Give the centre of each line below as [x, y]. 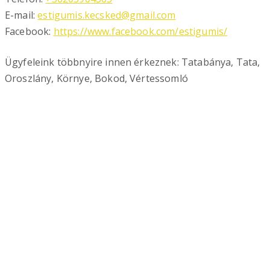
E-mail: [21, 15]
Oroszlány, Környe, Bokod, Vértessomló [96, 78]
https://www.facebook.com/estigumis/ [140, 31]
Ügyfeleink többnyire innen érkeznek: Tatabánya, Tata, [133, 62]
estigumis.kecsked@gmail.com [107, 15]
